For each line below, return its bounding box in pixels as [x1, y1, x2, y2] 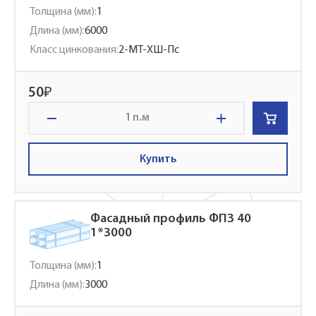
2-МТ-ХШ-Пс [119, 44, 179, 56]
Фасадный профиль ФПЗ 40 [90, 212, 251, 226]
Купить [139, 153, 177, 165]
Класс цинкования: [30, 44, 119, 56]
